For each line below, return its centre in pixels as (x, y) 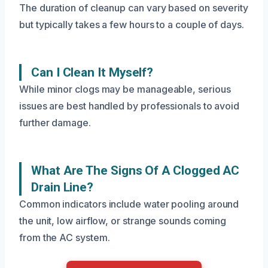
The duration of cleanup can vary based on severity (134, 8)
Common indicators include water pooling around (129, 204)
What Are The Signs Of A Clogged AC (135, 171)
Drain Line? (63, 188)
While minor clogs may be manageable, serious (125, 89)
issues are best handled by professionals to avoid (130, 106)
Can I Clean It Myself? (92, 73)
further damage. (55, 123)
